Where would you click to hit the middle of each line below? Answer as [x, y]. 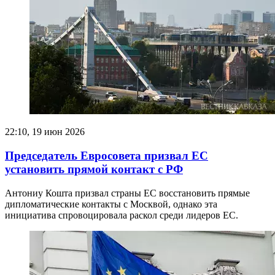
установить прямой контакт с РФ [94, 169]
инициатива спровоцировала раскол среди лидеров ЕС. [122, 215]
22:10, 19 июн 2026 [45, 132]
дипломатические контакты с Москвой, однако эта [111, 204]
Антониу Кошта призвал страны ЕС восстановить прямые [127, 193]
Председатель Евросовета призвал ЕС [107, 156]
